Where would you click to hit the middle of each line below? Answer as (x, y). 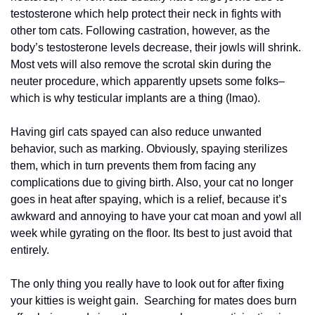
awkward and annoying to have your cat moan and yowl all (156, 216)
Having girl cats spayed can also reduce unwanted (136, 132)
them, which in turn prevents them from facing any (133, 166)
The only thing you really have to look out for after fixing (147, 284)
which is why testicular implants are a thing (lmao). (135, 98)
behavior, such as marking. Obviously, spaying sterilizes (149, 149)
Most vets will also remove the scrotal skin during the (141, 64)
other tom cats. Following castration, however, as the (140, 31)
